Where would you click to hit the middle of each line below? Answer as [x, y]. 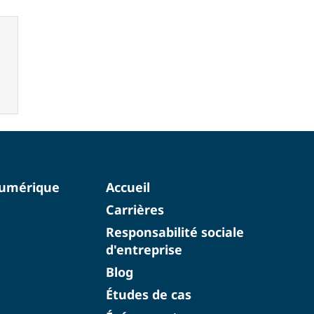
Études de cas [148, 294]
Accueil [128, 187]
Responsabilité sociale [175, 232]
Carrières [135, 209]
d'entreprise [144, 249]
